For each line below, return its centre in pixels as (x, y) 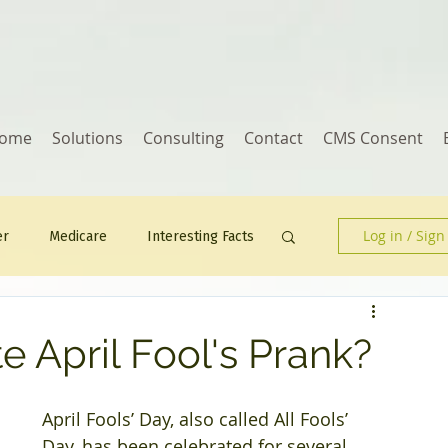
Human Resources (61, 316)
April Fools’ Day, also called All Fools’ (197, 419)
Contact (273, 138)
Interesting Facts (200, 236)
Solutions (87, 138)
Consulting (183, 138)
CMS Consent (373, 138)
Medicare (78, 236)
